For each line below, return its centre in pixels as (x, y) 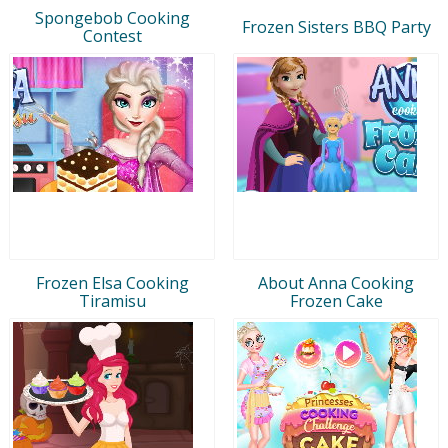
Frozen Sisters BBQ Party (336, 26)
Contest (112, 35)
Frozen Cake (336, 300)
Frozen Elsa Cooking (112, 282)
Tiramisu (112, 300)
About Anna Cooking (336, 282)
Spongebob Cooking (112, 17)
